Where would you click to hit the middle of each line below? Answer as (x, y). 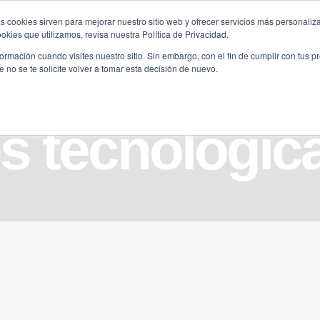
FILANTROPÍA (96, 39)
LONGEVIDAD (191, 39)
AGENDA (264, 39)
